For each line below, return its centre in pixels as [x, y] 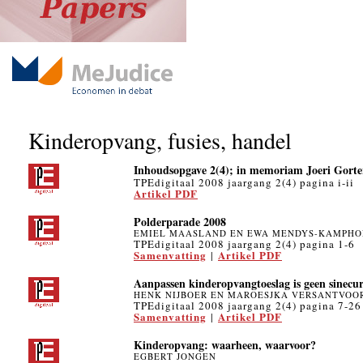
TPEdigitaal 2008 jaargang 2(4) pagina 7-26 [248, 305]
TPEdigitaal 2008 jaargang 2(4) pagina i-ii [244, 182]
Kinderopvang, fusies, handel [160, 140]
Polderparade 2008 [180, 222]
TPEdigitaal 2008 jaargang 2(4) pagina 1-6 [244, 244]
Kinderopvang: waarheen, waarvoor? [225, 345]
